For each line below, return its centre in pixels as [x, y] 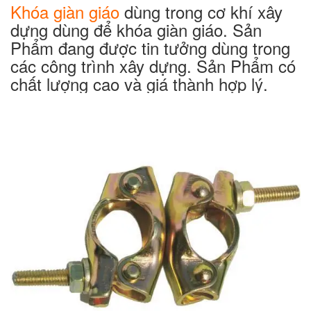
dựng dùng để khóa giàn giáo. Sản [136, 30]
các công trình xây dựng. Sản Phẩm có [153, 66]
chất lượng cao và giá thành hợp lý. [139, 84]
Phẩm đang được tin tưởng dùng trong [150, 48]
